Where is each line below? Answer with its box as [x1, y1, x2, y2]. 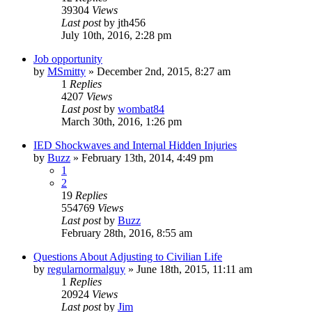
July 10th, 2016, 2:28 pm [61, 29, 171, 41]
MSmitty [47, 65, 86, 77]
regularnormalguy [47, 263, 125, 275]
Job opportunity [33, 52, 102, 65]
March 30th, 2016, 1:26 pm [61, 115, 182, 127]
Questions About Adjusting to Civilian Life [33, 250, 222, 263]
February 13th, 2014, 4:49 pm [81, 151, 213, 164]
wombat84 [118, 102, 164, 115]
